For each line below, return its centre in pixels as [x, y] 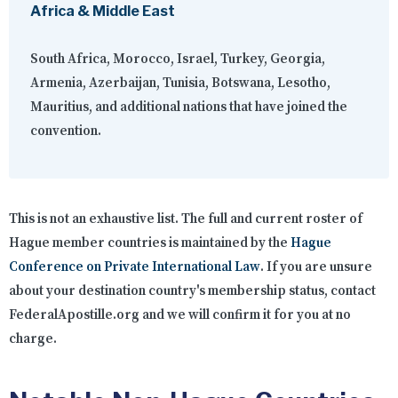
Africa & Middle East [103, 12]
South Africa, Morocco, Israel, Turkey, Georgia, [178, 60]
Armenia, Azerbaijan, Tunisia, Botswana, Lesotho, [180, 84]
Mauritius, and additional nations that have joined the [189, 107]
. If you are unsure [316, 267]
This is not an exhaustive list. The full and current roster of [186, 219]
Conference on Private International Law [135, 267]
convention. [66, 131]
